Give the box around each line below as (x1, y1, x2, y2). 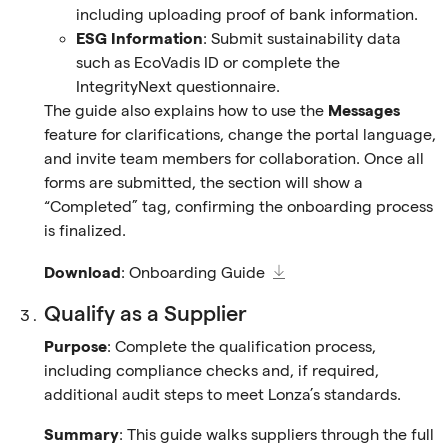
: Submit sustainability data (203, 30, 401, 49)
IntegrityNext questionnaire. (76, 78, 280, 97)
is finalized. (44, 222, 126, 241)
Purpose (44, 338, 107, 357)
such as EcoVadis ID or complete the (76, 54, 340, 73)
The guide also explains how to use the (44, 102, 328, 121)
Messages (328, 102, 400, 121)
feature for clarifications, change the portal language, (44, 126, 436, 145)
